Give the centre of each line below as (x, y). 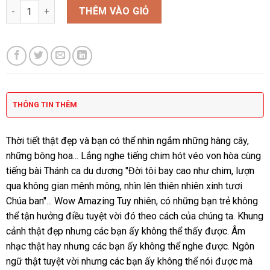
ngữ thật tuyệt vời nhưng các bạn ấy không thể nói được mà (129, 262)
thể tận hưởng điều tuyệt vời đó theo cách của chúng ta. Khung (134, 216)
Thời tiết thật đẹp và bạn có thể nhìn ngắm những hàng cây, (127, 141)
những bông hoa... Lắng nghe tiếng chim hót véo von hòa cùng (133, 156)
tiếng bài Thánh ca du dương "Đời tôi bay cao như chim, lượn (130, 171)
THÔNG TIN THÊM (45, 105)
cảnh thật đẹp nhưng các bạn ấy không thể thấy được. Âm (125, 231)
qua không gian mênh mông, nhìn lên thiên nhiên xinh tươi (124, 186)
